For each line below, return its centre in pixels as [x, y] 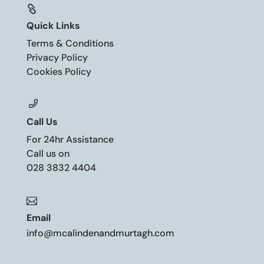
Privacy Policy [57, 58]
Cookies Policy [59, 72]
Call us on [48, 154]
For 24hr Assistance [70, 140]
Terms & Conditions [70, 44]
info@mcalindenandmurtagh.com [100, 233]
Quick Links [53, 26]
